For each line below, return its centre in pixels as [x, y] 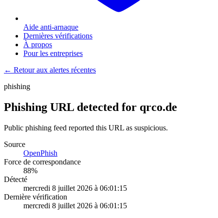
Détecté [16, 179]
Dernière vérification [36, 197]
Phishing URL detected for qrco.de [91, 107]
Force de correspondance [42, 162]
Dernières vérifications [58, 36]
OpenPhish [40, 153]
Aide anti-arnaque [51, 27]
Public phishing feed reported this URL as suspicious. [86, 127]
